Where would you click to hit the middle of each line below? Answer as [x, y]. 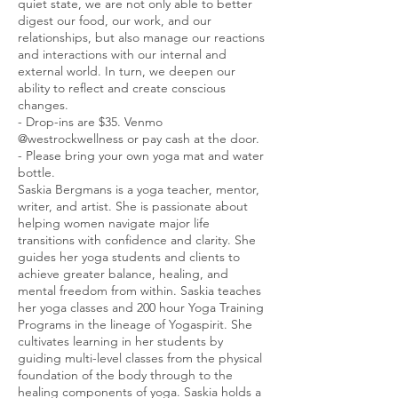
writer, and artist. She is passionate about [133, 206]
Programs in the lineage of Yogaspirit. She [135, 324]
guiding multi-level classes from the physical [140, 358]
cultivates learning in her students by [120, 341]
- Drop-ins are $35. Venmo [90, 121]
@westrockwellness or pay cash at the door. [139, 138]
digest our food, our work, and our [115, 20]
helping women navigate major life [114, 223]
